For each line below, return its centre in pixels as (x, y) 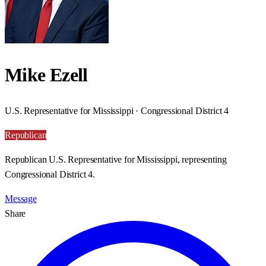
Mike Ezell (46, 75)
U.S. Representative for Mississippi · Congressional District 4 (117, 110)
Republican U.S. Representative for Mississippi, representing (116, 159)
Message (21, 198)
